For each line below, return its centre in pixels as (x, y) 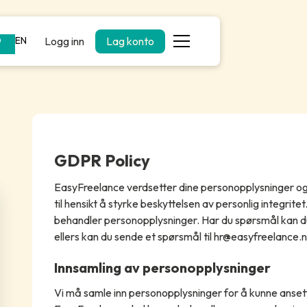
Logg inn (65, 41)
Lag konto (131, 41)
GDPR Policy (102, 161)
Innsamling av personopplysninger (162, 268)
